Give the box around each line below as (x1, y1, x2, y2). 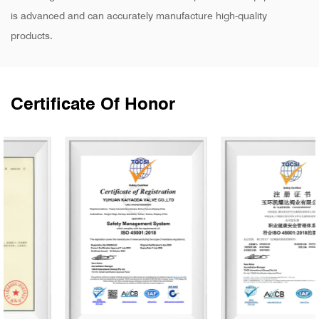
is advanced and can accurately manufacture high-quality (11, 10, 267, 21)
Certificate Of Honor (11, 93, 175, 114)
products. (11, 30, 53, 41)
